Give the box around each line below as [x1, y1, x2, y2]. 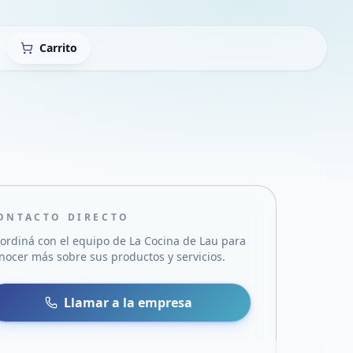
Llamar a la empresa [64, 294, 193, 311]
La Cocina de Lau [129, 233, 219, 248]
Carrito [39, 40, 77, 55]
